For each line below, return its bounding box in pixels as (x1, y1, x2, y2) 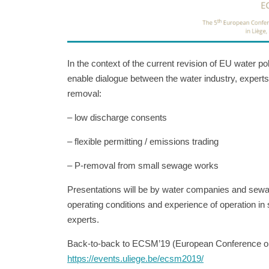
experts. (67, 214, 99, 225)
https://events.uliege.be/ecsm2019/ (67, 253, 204, 264)
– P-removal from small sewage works (67, 160, 219, 171)
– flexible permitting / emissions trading (67, 136, 219, 147)
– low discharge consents (67, 112, 167, 122)
